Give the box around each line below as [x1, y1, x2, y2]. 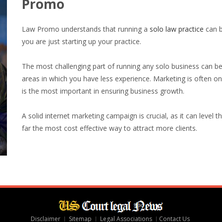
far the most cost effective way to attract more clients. [22, 123, 197, 133]
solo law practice [150, 24, 204, 34]
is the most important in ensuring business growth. [22, 86, 184, 96]
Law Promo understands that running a [22, 24, 150, 34]
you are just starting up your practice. [22, 36, 141, 46]
